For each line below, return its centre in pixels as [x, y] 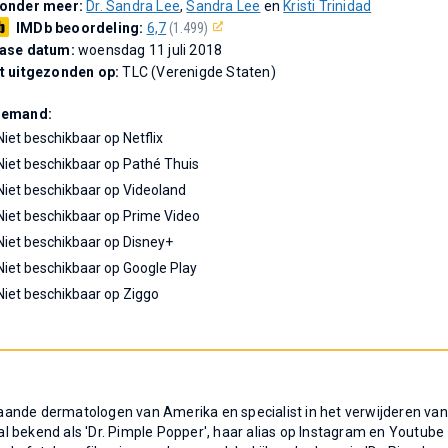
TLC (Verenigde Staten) [199, 72]
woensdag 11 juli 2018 [150, 50]
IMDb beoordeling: [81, 28]
